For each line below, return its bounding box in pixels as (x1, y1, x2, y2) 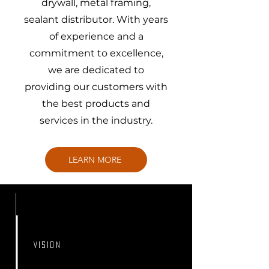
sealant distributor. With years (24, 14, 168, 25)
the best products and (42, 98, 150, 109)
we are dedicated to (48, 64, 144, 76)
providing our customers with (25, 81, 168, 92)
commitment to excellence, (29, 47, 163, 59)
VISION (34, 241, 61, 248)
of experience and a (49, 31, 144, 42)
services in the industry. (40, 115, 153, 126)
